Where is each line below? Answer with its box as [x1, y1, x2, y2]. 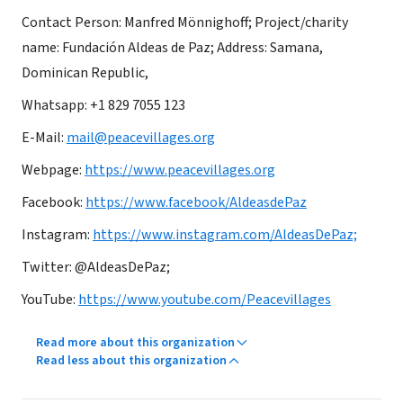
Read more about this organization [36, 334, 235, 352]
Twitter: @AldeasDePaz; [22, 257, 170, 277]
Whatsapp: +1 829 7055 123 [22, 95, 185, 115]
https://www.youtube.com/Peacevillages [78, 290, 331, 309]
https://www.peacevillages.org [85, 160, 275, 180]
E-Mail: [22, 128, 67, 148]
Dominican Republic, [22, 63, 148, 83]
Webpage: [22, 160, 85, 180]
